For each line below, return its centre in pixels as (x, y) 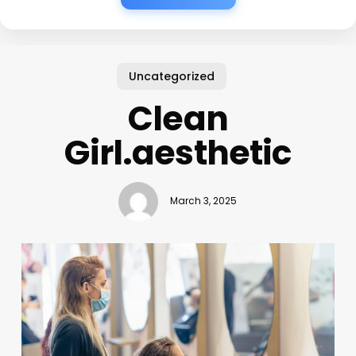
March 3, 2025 (204, 201)
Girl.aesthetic (178, 153)
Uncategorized (172, 76)
